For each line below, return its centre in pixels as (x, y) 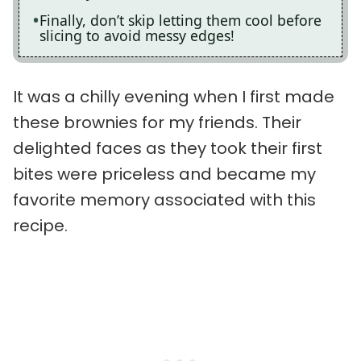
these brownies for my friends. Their (157, 122)
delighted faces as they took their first (168, 148)
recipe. (40, 225)
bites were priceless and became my (164, 174)
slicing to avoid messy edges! (137, 36)
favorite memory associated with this (164, 199)
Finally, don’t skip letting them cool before (180, 21)
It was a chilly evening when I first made (174, 96)
